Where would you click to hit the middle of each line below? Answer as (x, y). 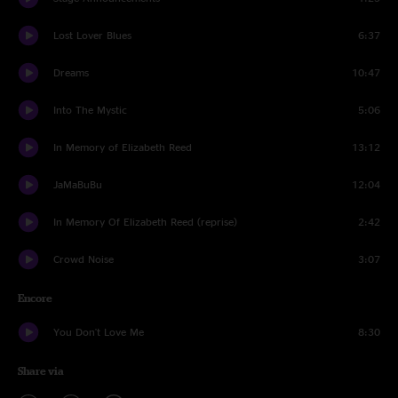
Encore (35, 298)
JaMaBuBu (78, 184)
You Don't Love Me (99, 332)
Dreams (71, 72)
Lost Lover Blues (92, 35)
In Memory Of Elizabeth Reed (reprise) (145, 222)
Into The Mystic (90, 110)
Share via (41, 371)
